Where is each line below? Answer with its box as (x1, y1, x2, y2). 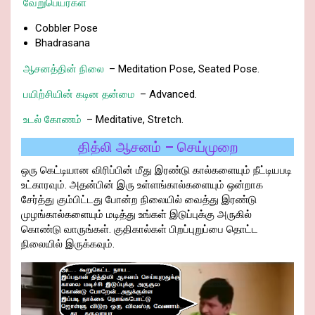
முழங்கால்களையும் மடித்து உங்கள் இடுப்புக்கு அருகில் (21, 208, 252, 221)
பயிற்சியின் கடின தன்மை (23, 88, 135, 101)
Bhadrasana (35, 37, 90, 50)
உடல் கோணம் (23, 113, 82, 127)
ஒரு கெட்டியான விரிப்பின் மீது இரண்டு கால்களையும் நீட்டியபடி (21, 164, 292, 177)
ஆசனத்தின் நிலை (23, 63, 104, 76)
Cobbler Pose (35, 22, 98, 35)
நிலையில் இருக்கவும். (21, 238, 115, 251)
